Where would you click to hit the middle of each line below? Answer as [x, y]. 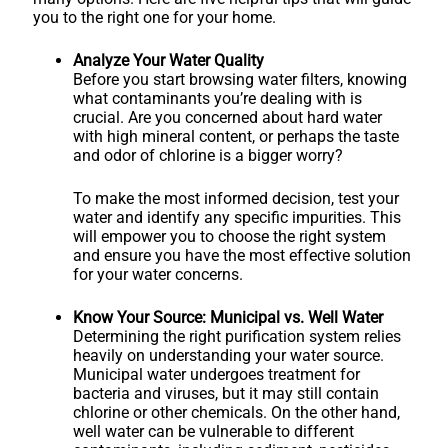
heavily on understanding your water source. [228, 355]
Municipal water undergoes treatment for [216, 374]
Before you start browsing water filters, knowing [240, 79]
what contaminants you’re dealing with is [217, 98]
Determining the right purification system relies [237, 336]
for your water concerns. [158, 274]
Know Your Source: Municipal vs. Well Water [228, 317]
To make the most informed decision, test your [236, 198]
